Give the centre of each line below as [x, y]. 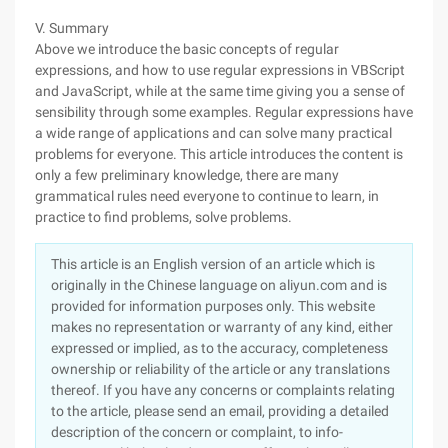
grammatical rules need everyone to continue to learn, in [207, 196]
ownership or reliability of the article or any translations [220, 369]
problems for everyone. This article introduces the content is [219, 154]
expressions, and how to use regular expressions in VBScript [220, 70]
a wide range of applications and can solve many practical [213, 133]
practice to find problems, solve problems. [163, 217]
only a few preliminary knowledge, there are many [187, 175]
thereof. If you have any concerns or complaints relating [223, 390]
